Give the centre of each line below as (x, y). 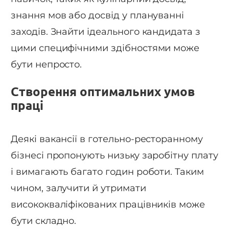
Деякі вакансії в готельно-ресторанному (107, 139)
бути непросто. (47, 65)
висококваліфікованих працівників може (108, 205)
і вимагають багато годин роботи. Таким (107, 172)
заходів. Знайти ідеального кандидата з (106, 32)
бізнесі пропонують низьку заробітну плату (114, 156)
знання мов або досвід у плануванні (98, 16)
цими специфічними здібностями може (105, 48)
